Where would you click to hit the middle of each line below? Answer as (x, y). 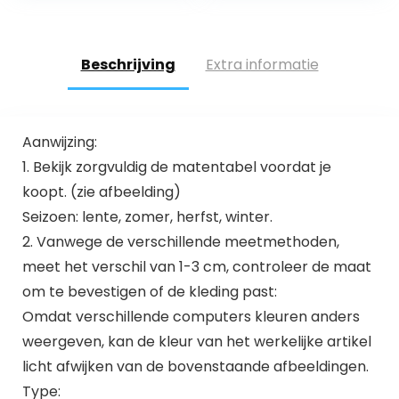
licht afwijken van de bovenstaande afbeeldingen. (195, 367)
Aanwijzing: (59, 142)
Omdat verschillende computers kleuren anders (191, 317)
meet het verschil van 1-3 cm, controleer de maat (196, 267)
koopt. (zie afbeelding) (101, 192)
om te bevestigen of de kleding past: (149, 292)
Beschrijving (128, 64)
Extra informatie (262, 64)
